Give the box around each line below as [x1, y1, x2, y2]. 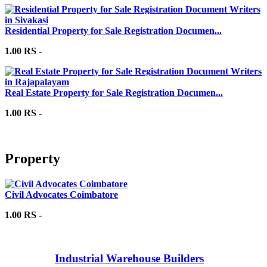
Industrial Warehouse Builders [55, 252, 204, 265]
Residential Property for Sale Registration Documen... [5, 25, 222, 36]
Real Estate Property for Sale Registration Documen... [5, 87, 223, 98]
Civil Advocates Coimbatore [5, 189, 118, 200]
